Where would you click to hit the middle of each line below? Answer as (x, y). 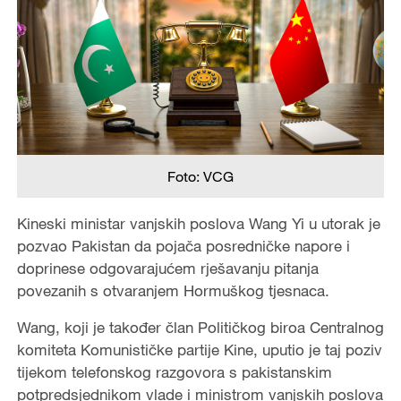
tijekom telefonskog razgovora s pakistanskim (174, 371)
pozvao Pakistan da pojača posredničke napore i (183, 245)
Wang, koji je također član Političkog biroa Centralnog (200, 327)
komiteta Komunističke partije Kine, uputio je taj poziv (199, 349)
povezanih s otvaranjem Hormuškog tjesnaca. (173, 290)
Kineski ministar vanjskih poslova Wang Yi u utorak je (198, 223)
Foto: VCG (200, 176)
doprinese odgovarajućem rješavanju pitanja (167, 268)
